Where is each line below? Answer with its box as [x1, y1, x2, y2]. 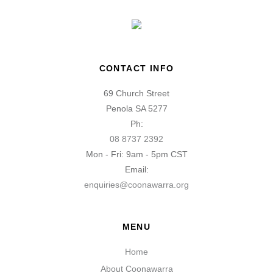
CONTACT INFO [99, 63, 174, 74]
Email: [124, 165, 149, 175]
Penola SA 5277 [105, 104, 168, 114]
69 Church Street [104, 88, 169, 99]
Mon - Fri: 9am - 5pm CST [85, 149, 188, 160]
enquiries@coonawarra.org [84, 180, 189, 190]
